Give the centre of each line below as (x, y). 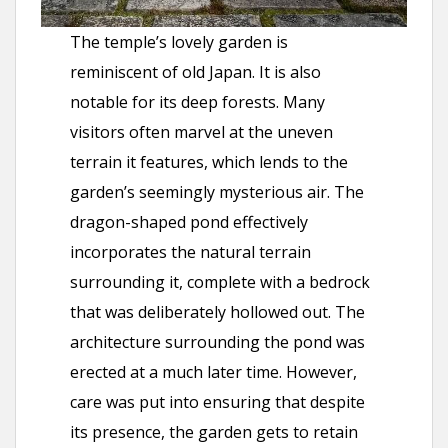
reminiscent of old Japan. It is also (196, 72)
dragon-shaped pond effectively (189, 222)
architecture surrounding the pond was (218, 342)
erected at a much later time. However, (214, 372)
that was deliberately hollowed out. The (218, 312)
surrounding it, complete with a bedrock (220, 282)
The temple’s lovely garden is (179, 42)
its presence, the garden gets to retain (214, 432)
